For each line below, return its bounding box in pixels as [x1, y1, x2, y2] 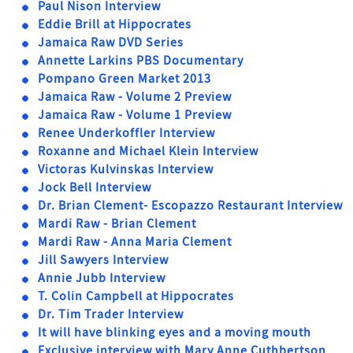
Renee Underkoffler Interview [38, 125, 215, 141]
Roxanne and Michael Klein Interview [38, 143, 258, 159]
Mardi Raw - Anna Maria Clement [38, 234, 232, 250]
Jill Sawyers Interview [38, 252, 169, 268]
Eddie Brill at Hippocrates [38, 17, 191, 32]
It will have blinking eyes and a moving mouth [38, 325, 311, 340]
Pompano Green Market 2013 [38, 71, 211, 87]
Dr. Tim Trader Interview [38, 307, 184, 322]
